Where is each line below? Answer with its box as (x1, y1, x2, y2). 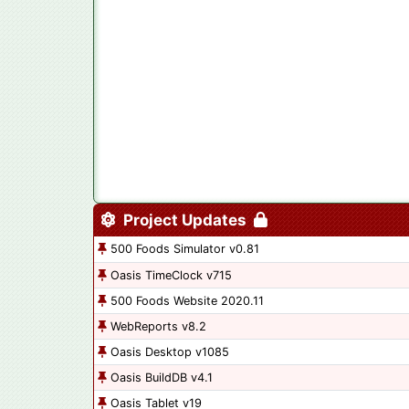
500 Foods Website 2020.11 (110, 294, 264, 309)
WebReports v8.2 (110, 320, 206, 334)
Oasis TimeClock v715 (110, 268, 232, 283)
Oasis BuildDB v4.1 (110, 371, 213, 385)
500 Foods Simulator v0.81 (110, 242, 259, 257)
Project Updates (116, 211, 254, 230)
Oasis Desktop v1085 (110, 345, 229, 360)
